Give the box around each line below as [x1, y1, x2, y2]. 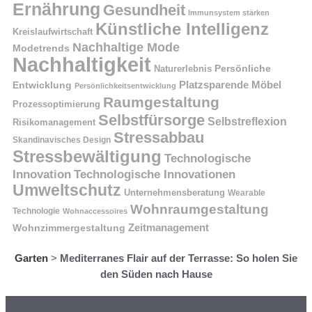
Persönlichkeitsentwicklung [75, 81, 176, 90]
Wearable [228, 188, 265, 197]
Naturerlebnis [154, 63, 212, 74]
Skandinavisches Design [13, 134, 111, 145]
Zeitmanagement [128, 221, 209, 233]
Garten [15, 251, 48, 264]
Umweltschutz [13, 180, 121, 199]
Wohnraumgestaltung [130, 201, 269, 217]
